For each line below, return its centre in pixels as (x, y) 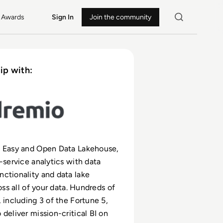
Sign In (62, 17)
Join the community (120, 17)
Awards (13, 17)
